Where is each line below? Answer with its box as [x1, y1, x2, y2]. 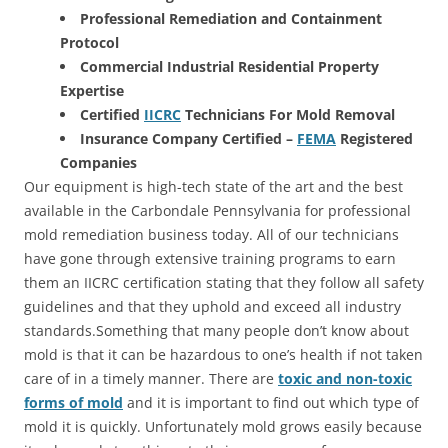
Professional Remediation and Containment [80, 8, 382, 28]
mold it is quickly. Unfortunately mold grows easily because [24, 416, 422, 436]
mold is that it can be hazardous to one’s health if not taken [24, 344, 423, 364]
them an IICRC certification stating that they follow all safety [24, 272, 424, 292]
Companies [60, 152, 137, 172]
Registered [336, 128, 413, 148]
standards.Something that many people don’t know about [24, 320, 409, 340]
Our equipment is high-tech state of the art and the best [24, 176, 403, 196]
